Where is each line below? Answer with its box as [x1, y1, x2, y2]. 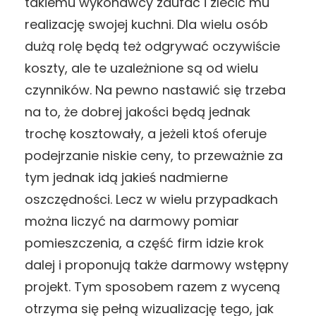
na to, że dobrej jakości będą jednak [25, 103, 250, 121]
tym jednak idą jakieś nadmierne [25, 169, 228, 187]
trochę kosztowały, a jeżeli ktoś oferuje [25, 125, 267, 143]
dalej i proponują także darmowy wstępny [25, 256, 288, 274]
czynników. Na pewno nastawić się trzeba [25, 81, 286, 99]
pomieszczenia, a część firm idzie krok [25, 234, 264, 253]
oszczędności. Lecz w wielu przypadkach [25, 190, 278, 209]
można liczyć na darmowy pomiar [25, 212, 239, 231]
